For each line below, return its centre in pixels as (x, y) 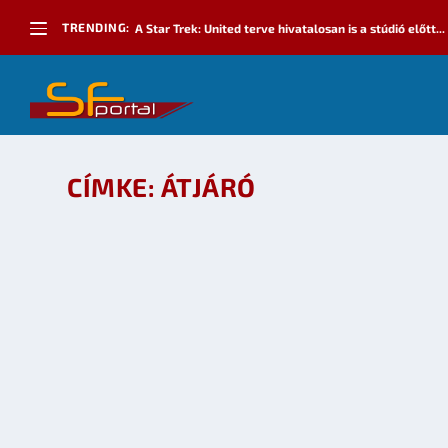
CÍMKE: (114, 186)
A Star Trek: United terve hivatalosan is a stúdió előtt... (289, 27)
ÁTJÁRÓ (208, 186)
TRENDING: (96, 27)
